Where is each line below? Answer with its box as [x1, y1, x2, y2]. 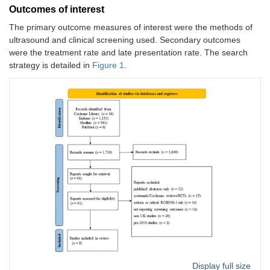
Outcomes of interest [9, 4, 104, 15]
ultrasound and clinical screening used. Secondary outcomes [9, 35, 240, 45]
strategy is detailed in [9, 60, 92, 71]
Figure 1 [92, 60, 124, 71]
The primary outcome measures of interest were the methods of [9, 22, 253, 33]
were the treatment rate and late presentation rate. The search [9, 48, 248, 58]
